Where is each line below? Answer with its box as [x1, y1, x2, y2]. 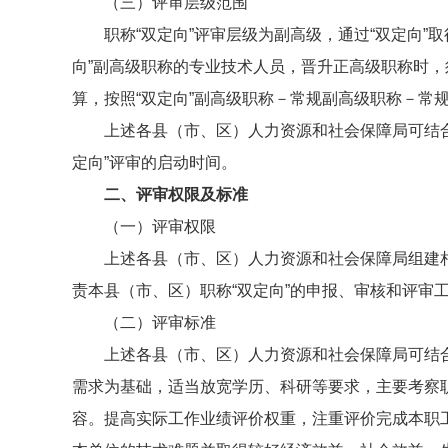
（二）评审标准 [104, 314, 216, 331]
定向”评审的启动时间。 [72, 154, 237, 171]
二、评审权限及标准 [104, 186, 248, 203]
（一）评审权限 [104, 218, 216, 235]
